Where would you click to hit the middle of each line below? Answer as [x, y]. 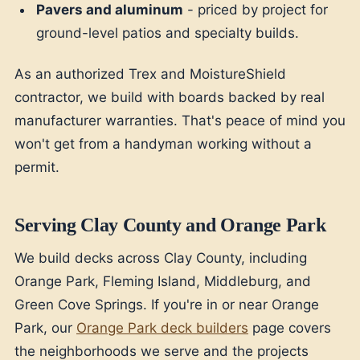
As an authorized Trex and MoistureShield [150, 74]
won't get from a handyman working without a [163, 143]
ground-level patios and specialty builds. [168, 33]
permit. [37, 167]
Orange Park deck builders [162, 328]
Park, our [45, 328]
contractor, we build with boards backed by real [170, 97]
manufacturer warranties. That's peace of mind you [180, 120]
